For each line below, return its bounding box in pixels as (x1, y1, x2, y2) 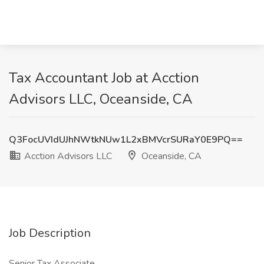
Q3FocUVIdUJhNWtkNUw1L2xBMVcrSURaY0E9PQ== (9, 133, 243, 146)
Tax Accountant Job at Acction (9, 68, 199, 87)
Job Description (9, 225, 91, 241)
